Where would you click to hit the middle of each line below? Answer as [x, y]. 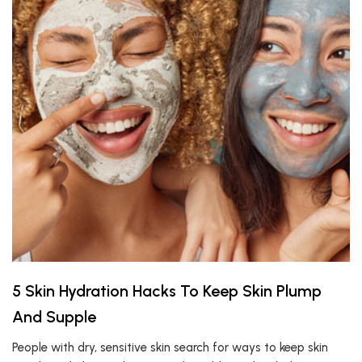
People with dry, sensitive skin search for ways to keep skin [170, 347]
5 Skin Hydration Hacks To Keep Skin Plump [167, 291]
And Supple [56, 317]
